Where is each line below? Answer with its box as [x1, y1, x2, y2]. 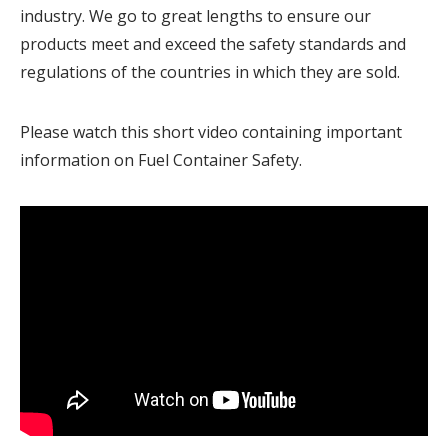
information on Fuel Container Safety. [20, 149, 302, 171]
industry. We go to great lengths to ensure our [20, 5, 371, 27]
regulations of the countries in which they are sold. [20, 61, 400, 83]
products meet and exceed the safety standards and [20, 33, 406, 55]
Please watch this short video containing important [20, 121, 402, 143]
